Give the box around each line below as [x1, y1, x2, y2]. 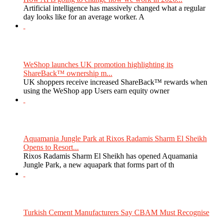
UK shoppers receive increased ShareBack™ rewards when [23, 77, 207, 86]
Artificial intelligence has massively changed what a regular [23, 3, 205, 12]
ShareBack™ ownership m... [23, 69, 112, 77]
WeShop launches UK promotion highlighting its [23, 60, 173, 69]
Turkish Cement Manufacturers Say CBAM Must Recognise [23, 208, 209, 217]
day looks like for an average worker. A [23, 12, 145, 21]
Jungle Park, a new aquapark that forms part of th [23, 160, 174, 169]
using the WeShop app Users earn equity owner [23, 86, 169, 95]
